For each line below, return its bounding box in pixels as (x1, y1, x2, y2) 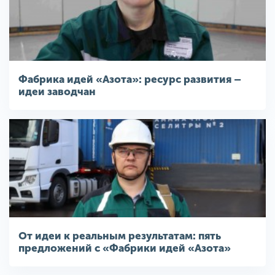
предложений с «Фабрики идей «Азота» (18, 242, 231, 255)
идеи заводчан (18, 85, 96, 98)
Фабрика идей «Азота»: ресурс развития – (18, 73, 241, 86)
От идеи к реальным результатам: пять (18, 230, 221, 242)
